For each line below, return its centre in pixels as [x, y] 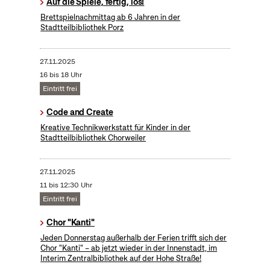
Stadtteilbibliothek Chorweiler [93, 138]
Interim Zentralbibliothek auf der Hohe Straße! [121, 259]
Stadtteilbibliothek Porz [82, 28]
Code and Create [80, 112]
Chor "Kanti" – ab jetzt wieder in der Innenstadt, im [129, 248]
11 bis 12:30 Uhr [66, 185]
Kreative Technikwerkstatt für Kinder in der [116, 128]
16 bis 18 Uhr [61, 75]
